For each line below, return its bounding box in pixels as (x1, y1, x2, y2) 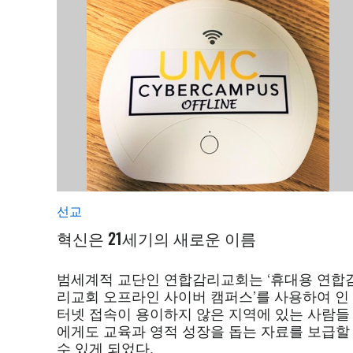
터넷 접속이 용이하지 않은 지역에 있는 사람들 (57, 303, 350, 324)
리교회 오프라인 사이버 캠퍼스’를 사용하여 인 (57, 285, 349, 307)
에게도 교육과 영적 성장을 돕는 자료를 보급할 (57, 320, 350, 341)
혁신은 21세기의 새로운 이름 (57, 226, 256, 251)
